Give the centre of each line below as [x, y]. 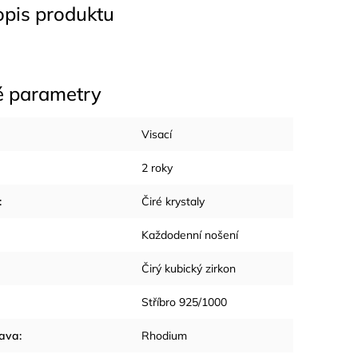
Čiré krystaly [173, 201]
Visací [157, 134]
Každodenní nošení [190, 235]
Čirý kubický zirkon [189, 268]
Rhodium [164, 335]
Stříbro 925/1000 [184, 302]
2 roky [157, 167]
